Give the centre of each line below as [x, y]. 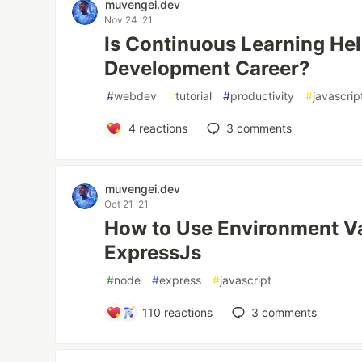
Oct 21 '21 [127, 204]
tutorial [194, 96]
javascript [246, 280]
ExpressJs [153, 253]
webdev [136, 96]
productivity [263, 96]
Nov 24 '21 [129, 20]
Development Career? [208, 69]
